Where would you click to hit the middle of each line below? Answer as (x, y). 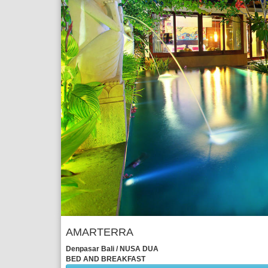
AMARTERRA (100, 232)
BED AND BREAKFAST (106, 259)
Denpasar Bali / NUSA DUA (112, 249)
